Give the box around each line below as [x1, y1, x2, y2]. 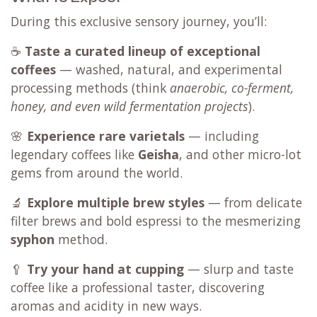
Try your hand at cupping [27, 260, 184, 277]
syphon [11, 230, 54, 248]
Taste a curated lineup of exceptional [25, 42, 260, 59]
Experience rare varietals [27, 127, 185, 144]
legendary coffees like [11, 145, 138, 163]
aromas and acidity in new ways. [11, 296, 202, 314]
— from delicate [204, 193, 302, 211]
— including [185, 127, 259, 144]
